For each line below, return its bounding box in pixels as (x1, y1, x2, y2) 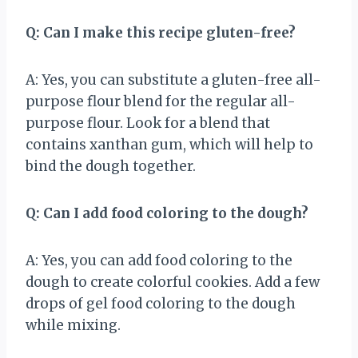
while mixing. (26, 316, 121, 334)
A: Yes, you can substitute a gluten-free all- (26, 70, 321, 89)
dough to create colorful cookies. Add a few (26, 272, 320, 291)
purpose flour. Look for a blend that (26, 113, 270, 132)
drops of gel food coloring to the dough (26, 294, 296, 312)
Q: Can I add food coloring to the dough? (26, 204, 308, 222)
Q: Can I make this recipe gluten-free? (26, 23, 296, 42)
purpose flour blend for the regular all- (26, 92, 296, 110)
